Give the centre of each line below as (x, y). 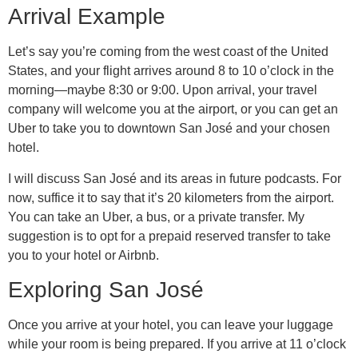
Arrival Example (87, 17)
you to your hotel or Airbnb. (84, 255)
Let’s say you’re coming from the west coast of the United (168, 52)
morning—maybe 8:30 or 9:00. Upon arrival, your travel (163, 90)
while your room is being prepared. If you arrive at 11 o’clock (177, 344)
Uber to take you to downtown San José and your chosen (169, 129)
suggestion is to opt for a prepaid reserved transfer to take (169, 236)
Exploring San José (106, 290)
